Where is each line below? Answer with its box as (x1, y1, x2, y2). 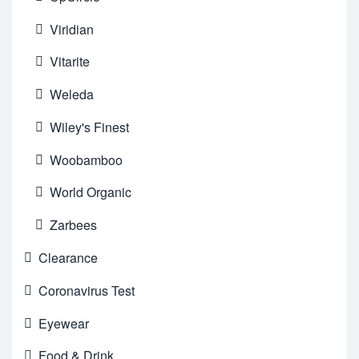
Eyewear (38, 313, 89, 333)
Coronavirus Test (38, 280, 135, 300)
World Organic (50, 183, 132, 202)
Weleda (50, 85, 95, 104)
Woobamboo (50, 150, 123, 169)
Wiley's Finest (50, 117, 130, 136)
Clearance (38, 248, 98, 267)
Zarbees (50, 216, 98, 235)
